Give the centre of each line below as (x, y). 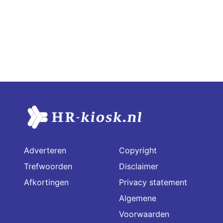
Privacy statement (153, 182)
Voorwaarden (144, 214)
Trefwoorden (48, 166)
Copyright (138, 150)
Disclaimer (139, 166)
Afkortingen (46, 182)
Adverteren (45, 150)
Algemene (138, 198)
